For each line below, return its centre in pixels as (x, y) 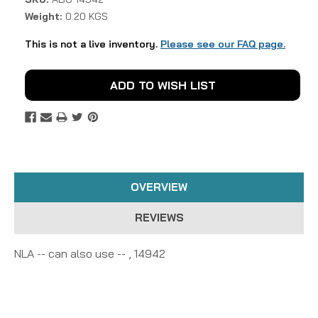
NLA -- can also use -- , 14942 (90, 253)
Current (45, 76)
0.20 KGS (86, 16)
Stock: (41, 91)
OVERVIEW (159, 187)
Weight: (43, 16)
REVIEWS (159, 217)
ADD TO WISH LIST (163, 85)
